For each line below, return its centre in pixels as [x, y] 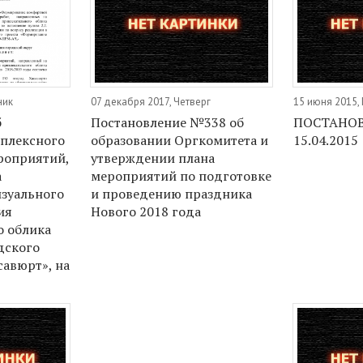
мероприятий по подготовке [181, 175]
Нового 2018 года [145, 211]
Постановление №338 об [167, 122]
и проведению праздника [171, 193]
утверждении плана [152, 158]
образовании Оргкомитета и [179, 140]
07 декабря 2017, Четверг [150, 101]
